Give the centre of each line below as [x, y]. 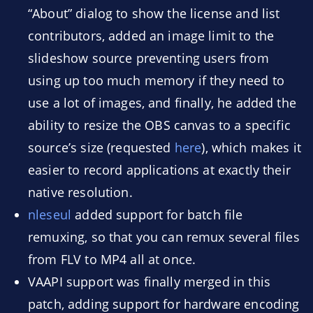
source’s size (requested [101, 147]
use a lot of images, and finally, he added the [162, 103]
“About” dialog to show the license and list [154, 13]
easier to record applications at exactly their [159, 170]
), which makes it [251, 147]
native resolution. [80, 192]
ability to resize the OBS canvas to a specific [159, 125]
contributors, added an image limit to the [151, 36]
